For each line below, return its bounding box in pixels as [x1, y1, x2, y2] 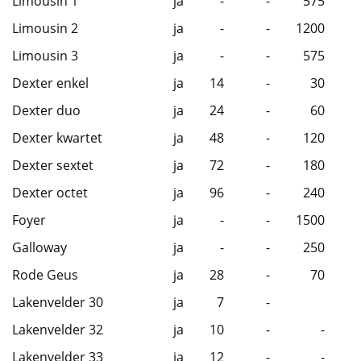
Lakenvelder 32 [12, 321, 103, 339]
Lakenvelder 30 [12, 293, 103, 312]
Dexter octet [12, 184, 88, 202]
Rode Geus [12, 266, 78, 284]
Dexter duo [12, 102, 81, 120]
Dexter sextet [12, 156, 93, 175]
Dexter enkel [12, 74, 89, 93]
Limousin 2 [12, 19, 78, 38]
